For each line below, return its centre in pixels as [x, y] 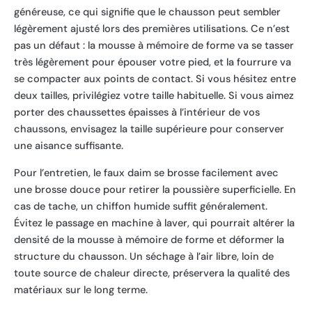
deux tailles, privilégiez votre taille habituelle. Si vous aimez [154, 96]
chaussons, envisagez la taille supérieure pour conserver [149, 130]
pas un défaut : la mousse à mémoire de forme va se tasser [154, 46]
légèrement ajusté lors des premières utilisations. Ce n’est [152, 29]
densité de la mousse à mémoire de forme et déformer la [149, 240]
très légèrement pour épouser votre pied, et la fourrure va [153, 63]
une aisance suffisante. [69, 146]
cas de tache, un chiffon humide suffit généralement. [141, 207]
